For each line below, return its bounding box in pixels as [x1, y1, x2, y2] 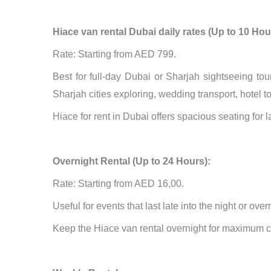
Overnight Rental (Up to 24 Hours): [53, 156, 211, 167]
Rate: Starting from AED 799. [53, 49, 176, 60]
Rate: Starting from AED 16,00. [53, 178, 184, 189]
